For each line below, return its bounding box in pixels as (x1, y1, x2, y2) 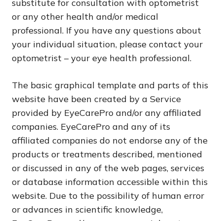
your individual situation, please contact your (12, 38, 203, 50)
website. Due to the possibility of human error (12, 190, 204, 201)
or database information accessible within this (12, 176, 208, 187)
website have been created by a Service (12, 93, 181, 105)
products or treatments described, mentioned (12, 148, 202, 160)
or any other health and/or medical (12, 11, 158, 22)
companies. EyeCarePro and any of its (12, 121, 170, 132)
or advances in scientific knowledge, (12, 204, 163, 215)
